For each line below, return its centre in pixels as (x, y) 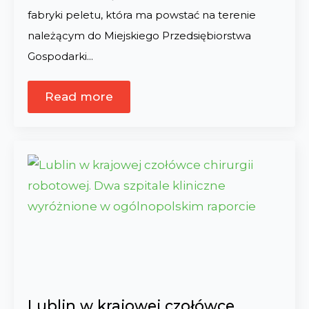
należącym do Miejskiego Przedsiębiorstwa (139, 36)
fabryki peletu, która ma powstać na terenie (142, 15)
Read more (79, 97)
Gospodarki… (60, 57)
